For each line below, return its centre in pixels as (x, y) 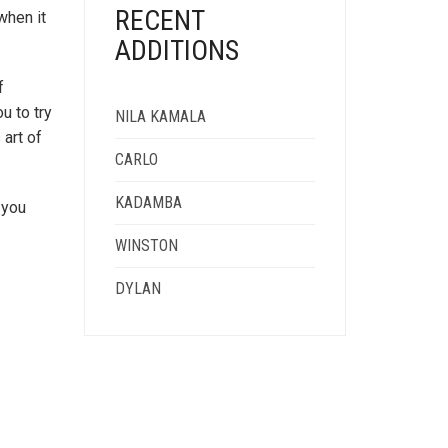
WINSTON (146, 245)
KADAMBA (148, 202)
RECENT (159, 20)
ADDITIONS (176, 50)
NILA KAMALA (160, 116)
